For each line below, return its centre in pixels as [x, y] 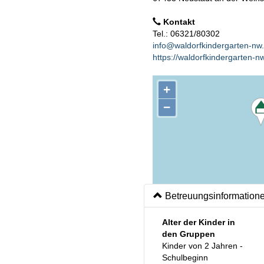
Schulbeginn [185, 257]
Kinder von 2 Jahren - [202, 245]
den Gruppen [189, 234]
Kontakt [178, 22]
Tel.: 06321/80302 [186, 33]
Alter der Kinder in [199, 222]
